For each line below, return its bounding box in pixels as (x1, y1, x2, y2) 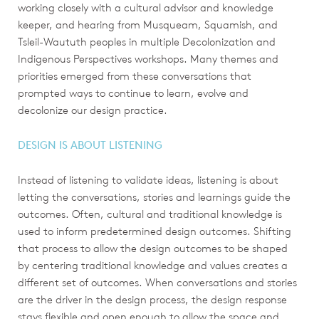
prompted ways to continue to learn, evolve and (18, 85, 249, 100)
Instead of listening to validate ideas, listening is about (18, 172, 278, 187)
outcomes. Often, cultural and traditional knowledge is (18, 206, 282, 221)
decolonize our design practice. (18, 103, 167, 117)
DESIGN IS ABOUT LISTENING (18, 137, 162, 152)
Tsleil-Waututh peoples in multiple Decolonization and (18, 34, 276, 48)
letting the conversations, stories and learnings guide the (18, 189, 291, 204)
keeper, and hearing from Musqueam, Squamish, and (18, 17, 278, 31)
